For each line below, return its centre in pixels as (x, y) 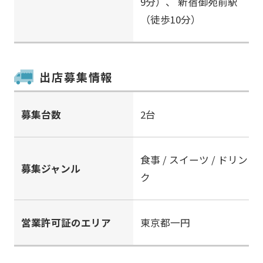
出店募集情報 (76, 77)
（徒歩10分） (170, 20)
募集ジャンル (50, 168)
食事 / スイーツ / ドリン (194, 159)
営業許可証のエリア (66, 222)
